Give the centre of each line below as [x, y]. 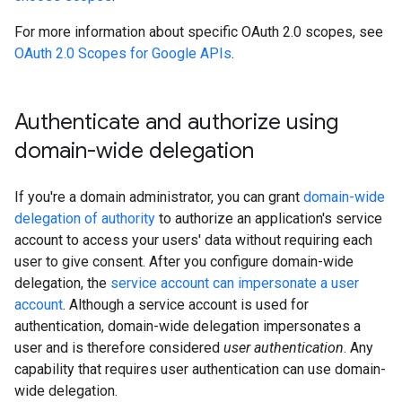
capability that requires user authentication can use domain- [200, 369]
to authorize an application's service [269, 218]
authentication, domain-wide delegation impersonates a [188, 326]
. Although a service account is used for [186, 305]
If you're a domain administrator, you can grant [159, 197]
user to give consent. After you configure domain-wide [184, 262]
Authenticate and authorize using [176, 122]
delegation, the [62, 283]
